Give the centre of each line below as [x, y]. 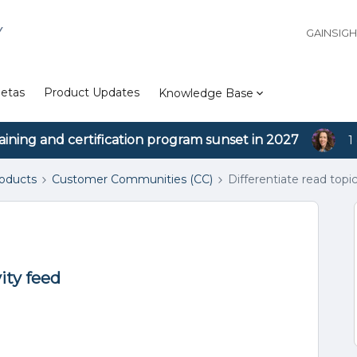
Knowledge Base [206, 93]
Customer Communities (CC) [132, 179]
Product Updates [92, 92]
